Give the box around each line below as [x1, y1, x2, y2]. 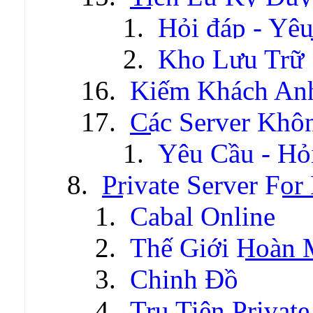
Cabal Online [130, 201, 275, 231]
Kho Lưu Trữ [158, 43, 304, 74]
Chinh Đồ [130, 263, 238, 294]
